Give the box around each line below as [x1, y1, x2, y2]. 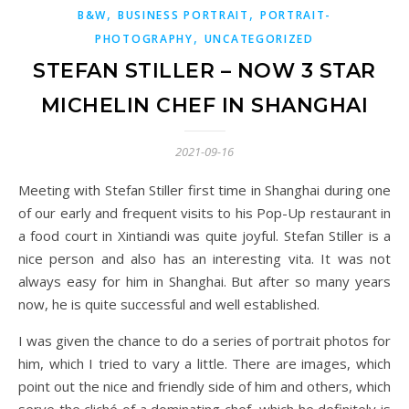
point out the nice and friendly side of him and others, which [18, 377, 391, 395]
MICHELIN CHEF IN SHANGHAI [40, 93, 369, 118]
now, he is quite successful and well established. [18, 295, 323, 313]
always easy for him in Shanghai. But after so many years [18, 272, 391, 290]
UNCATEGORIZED [204, 31, 314, 47]
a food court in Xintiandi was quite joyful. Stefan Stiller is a [18, 226, 391, 245]
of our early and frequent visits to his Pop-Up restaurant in [18, 204, 391, 222]
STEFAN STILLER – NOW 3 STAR [33, 58, 376, 83]
